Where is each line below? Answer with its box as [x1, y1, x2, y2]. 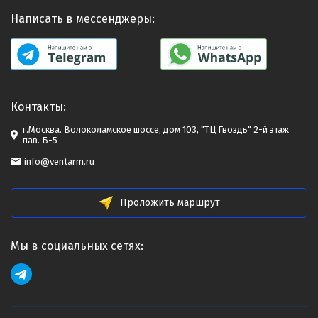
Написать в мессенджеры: [11, 12, 155, 26]
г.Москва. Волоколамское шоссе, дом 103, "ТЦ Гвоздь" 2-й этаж [23, 124, 289, 135]
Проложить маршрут [119, 197, 220, 209]
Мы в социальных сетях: [11, 239, 143, 253]
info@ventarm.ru [24, 156, 94, 167]
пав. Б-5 [23, 135, 57, 146]
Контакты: [11, 100, 66, 114]
